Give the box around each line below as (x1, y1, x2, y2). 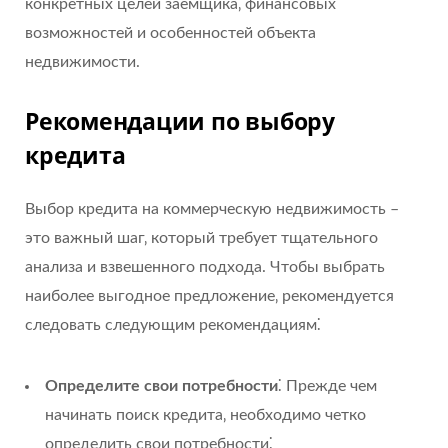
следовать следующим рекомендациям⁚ (25, 317, 321, 334)
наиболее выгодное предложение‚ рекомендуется (25, 288, 394, 305)
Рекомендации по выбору (25, 105, 335, 138)
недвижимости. (25, 53, 140, 70)
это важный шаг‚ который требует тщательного (25, 230, 378, 247)
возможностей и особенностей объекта (25, 24, 316, 41)
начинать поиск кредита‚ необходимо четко (45, 407, 366, 424)
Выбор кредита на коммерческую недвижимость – (25, 201, 399, 218)
